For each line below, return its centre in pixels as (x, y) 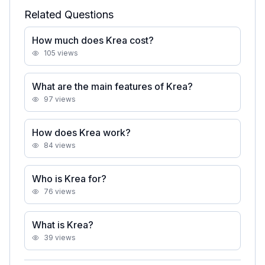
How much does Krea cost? (93, 40)
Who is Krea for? (69, 179)
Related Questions (69, 14)
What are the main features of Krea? (112, 86)
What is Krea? (63, 225)
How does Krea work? (81, 132)
